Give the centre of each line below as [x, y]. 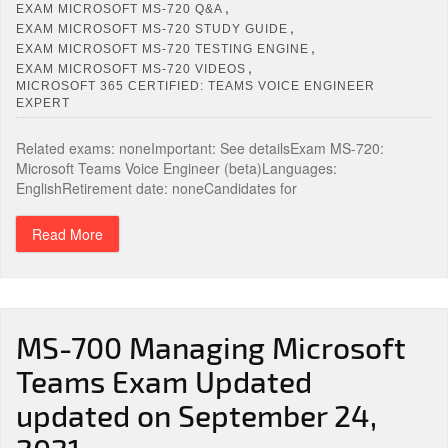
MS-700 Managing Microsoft [211, 347]
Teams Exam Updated [164, 381]
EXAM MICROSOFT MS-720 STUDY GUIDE [152, 28]
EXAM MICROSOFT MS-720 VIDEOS [131, 68]
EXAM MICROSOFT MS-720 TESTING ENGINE [162, 48]
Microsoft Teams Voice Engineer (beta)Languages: [176, 168]
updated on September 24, [196, 415]
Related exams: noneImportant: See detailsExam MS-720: [200, 148]
